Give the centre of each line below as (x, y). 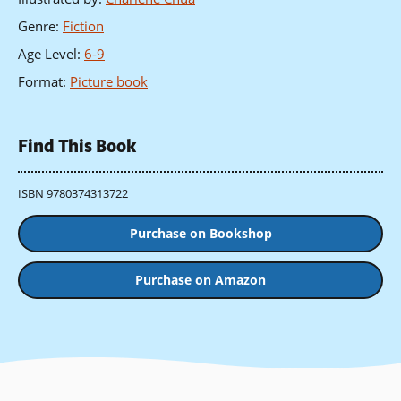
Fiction (83, 26)
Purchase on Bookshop (200, 234)
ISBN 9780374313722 (73, 193)
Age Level (47, 54)
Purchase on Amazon (200, 280)
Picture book (109, 82)
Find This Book (77, 147)
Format (40, 82)
